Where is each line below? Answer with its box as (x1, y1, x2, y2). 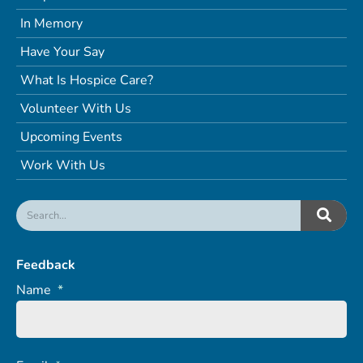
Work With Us (20, 156, 105, 174)
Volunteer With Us (20, 99, 131, 117)
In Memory (20, 14, 83, 32)
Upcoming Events (20, 127, 122, 146)
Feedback (16, 255, 75, 274)
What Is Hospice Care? (20, 70, 153, 89)
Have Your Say (20, 42, 105, 61)
